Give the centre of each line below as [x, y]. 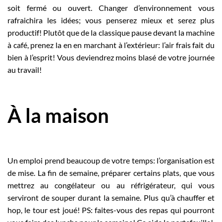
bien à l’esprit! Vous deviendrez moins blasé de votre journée [111, 57]
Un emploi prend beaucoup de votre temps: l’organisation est [111, 161]
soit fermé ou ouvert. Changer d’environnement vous [111, 8]
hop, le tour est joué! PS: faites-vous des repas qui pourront [111, 210]
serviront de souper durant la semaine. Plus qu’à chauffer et [111, 198]
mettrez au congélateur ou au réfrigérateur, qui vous [111, 185]
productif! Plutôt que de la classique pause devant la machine [111, 33]
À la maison [58, 116]
